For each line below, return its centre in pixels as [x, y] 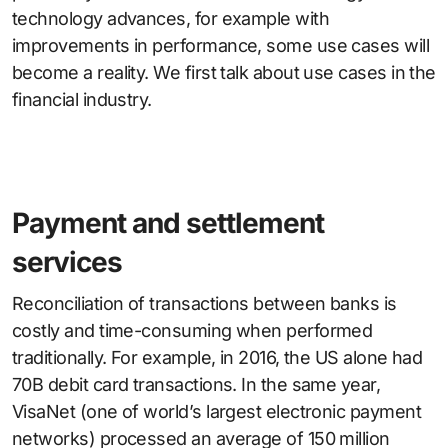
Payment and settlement [168, 223]
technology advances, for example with [171, 19]
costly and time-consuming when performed [192, 331]
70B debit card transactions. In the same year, [196, 385]
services [67, 262]
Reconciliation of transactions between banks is [204, 304]
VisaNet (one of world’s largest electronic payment [216, 412]
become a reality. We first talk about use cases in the [224, 73]
